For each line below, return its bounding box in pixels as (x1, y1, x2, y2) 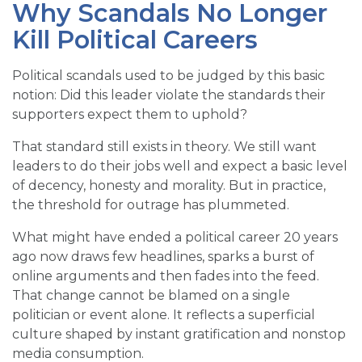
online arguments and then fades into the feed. (12, 268, 319, 284)
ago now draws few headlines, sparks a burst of (12, 249, 314, 265)
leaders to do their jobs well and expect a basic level (12, 158, 347, 175)
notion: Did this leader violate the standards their (12, 87, 326, 103)
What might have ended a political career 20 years (12, 229, 338, 246)
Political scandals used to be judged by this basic (12, 68, 325, 84)
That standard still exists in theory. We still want (12, 139, 317, 155)
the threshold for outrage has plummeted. (12, 197, 289, 213)
